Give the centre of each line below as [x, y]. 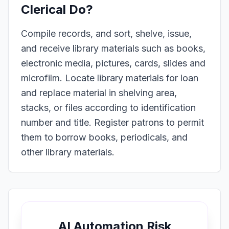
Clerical [43, 9]
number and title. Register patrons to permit [112, 122]
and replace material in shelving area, [99, 93]
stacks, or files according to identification [108, 108]
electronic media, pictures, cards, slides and [113, 63]
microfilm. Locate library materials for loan [110, 78]
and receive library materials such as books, [113, 48]
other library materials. [68, 152]
